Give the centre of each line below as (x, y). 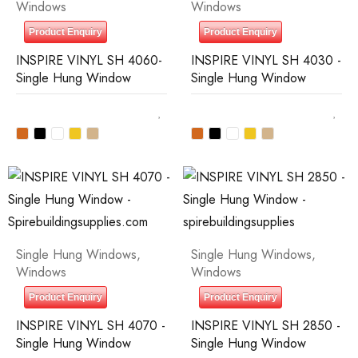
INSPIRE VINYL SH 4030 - (266, 60)
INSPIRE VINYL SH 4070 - (91, 326)
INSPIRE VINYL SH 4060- (89, 60)
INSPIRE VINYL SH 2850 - (266, 326)
